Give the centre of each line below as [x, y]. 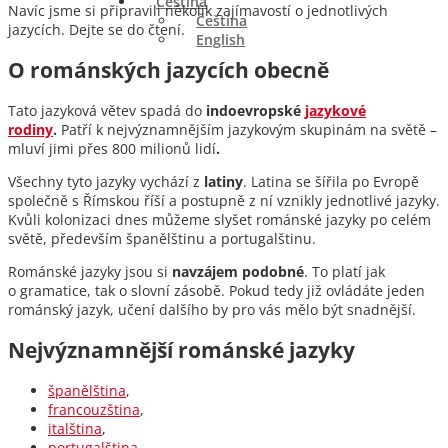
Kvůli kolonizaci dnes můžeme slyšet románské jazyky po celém [219, 220]
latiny [223, 182]
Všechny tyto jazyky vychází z [106, 182]
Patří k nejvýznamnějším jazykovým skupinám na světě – [249, 130]
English [221, 39]
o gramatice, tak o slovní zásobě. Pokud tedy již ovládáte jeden [216, 291]
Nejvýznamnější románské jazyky [181, 349]
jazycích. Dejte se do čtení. [96, 30]
